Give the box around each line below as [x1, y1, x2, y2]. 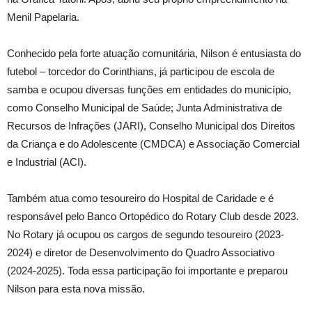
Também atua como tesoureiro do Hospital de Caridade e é [7, 192, 274, 204]
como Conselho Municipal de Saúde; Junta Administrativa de [7, 102, 282, 114]
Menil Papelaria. [7, 11, 79, 23]
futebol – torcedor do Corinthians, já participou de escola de [7, 65, 274, 77]
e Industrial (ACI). [7, 156, 86, 168]
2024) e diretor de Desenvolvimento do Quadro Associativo [7, 247, 274, 258]
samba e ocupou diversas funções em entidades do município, [7, 84, 291, 95]
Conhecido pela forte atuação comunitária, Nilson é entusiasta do [7, 47, 301, 59]
